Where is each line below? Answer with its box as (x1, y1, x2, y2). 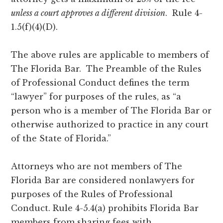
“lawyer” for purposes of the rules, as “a (11, 91, 182, 102)
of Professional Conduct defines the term (11, 77, 190, 88)
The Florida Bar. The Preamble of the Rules (11, 63, 202, 74)
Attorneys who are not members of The (11, 161, 183, 171)
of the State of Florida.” (11, 133, 111, 143)
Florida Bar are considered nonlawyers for (11, 175, 195, 185)
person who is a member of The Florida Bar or (11, 105, 212, 115)
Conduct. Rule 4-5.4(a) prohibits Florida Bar (11, 203, 199, 213)
